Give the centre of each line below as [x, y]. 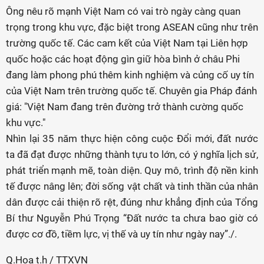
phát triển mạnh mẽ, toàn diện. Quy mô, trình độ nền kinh [132, 170]
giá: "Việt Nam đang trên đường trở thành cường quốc [125, 107]
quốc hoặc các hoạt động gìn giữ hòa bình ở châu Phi [123, 59]
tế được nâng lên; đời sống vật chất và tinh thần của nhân [132, 186]
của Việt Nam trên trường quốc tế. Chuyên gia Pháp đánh [131, 91]
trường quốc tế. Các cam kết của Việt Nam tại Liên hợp [127, 43]
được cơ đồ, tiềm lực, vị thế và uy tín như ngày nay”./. [121, 234]
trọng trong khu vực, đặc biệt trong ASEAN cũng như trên [132, 27]
